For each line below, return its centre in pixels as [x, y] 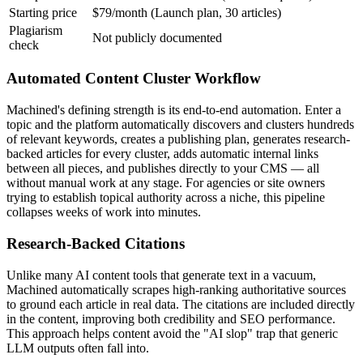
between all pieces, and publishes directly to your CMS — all [163, 169]
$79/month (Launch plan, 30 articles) [187, 12]
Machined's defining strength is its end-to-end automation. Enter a [174, 110]
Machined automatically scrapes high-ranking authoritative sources [176, 289]
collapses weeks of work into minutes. [104, 212]
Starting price [43, 12]
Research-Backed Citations [96, 243]
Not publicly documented [157, 37]
